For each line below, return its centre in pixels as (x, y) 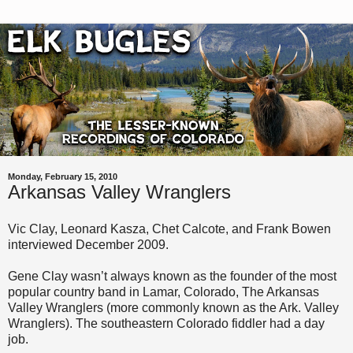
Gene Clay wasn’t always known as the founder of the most (172, 277)
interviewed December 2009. (88, 245)
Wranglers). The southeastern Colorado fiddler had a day (166, 324)
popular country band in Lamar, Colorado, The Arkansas (163, 292)
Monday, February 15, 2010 (63, 176)
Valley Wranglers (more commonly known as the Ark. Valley (173, 308)
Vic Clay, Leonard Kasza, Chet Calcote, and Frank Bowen (169, 229)
